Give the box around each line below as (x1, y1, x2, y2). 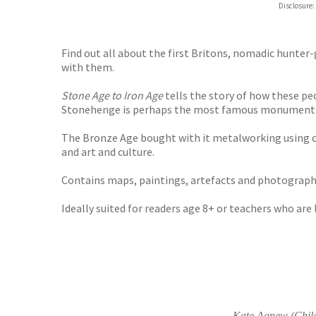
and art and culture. (61, 145, 154, 159)
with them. (61, 60, 114, 75)
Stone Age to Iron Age (61, 88, 163, 103)
